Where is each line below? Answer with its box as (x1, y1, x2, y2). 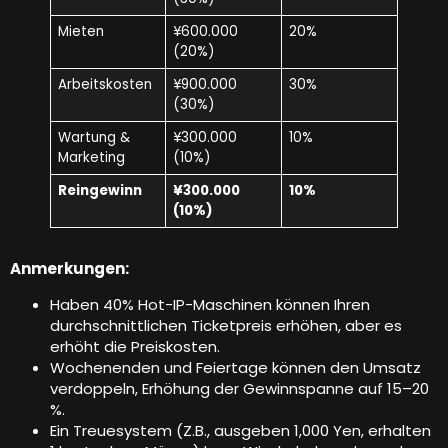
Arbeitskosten (57, 75, 152, 95)
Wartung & (57, 128, 130, 148)
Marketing (57, 148, 125, 168)
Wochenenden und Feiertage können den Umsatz (50, 356, 421, 378)
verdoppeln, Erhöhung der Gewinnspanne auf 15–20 (50, 377, 429, 399)
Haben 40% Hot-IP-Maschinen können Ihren (50, 293, 370, 315)
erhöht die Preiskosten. (50, 335, 220, 357)
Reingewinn (57, 181, 142, 201)
